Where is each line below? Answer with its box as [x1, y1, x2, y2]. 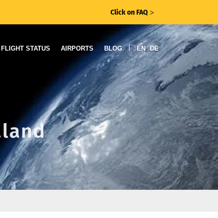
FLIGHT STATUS [1, 45, 50, 52]
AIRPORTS [61, 45, 93, 52]
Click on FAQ [110, 8, 148, 17]
